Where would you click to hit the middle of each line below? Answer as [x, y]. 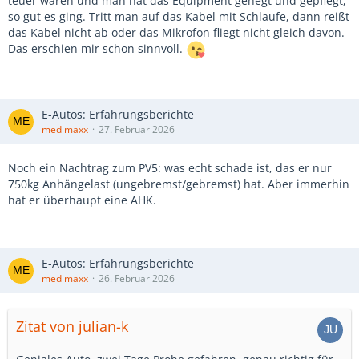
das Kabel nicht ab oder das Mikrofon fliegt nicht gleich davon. [176, 32]
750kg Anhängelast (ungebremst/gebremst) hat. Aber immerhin [179, 184]
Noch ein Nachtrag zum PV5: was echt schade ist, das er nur [170, 168]
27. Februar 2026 [137, 129]
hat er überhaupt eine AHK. [82, 200]
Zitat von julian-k [72, 326]
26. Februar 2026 [137, 278]
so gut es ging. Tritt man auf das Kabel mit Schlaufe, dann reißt [179, 16]
